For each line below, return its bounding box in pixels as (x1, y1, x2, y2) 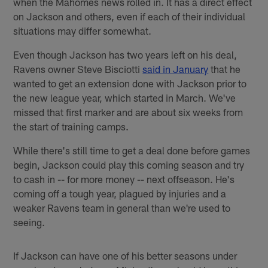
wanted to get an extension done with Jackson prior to (13, 77, 247, 90)
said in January (142, 63, 209, 75)
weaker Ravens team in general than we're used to (13, 202, 231, 214)
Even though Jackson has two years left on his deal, (13, 48, 237, 61)
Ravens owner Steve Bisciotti (13, 63, 143, 75)
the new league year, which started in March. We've (13, 92, 236, 104)
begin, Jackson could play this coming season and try (13, 159, 245, 171)
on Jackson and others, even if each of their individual (13, 10, 246, 23)
